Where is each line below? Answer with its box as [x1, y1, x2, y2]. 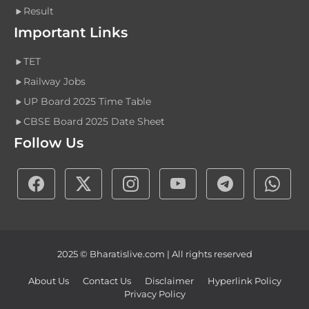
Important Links [14, 24, 128, 41]
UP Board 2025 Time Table [23, 95, 151, 108]
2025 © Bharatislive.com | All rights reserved [57, 248, 252, 259]
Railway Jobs [23, 75, 86, 88]
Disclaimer [144, 275, 194, 286]
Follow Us [14, 134, 83, 152]
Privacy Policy [123, 288, 186, 299]
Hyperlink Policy [207, 275, 281, 286]
